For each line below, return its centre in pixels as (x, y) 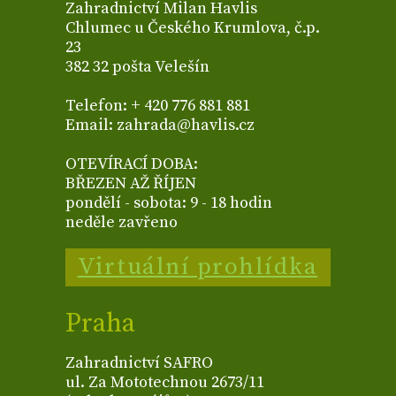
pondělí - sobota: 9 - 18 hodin (169, 203)
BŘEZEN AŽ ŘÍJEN (131, 184)
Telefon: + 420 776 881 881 (158, 106)
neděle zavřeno (122, 223)
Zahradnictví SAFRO (139, 363)
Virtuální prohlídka (198, 267)
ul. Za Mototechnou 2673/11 (165, 382)
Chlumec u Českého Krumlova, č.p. (193, 28)
